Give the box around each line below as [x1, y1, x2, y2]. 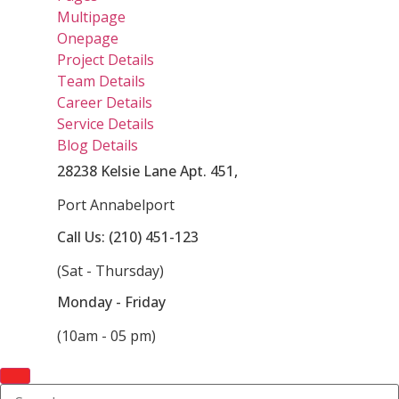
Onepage [57, 28, 118, 49]
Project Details [57, 50, 154, 70]
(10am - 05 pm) [57, 326, 156, 346]
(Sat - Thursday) [57, 260, 164, 281]
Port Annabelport [57, 195, 175, 216]
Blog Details [57, 135, 138, 156]
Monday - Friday [57, 292, 166, 313]
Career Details [57, 93, 152, 113]
